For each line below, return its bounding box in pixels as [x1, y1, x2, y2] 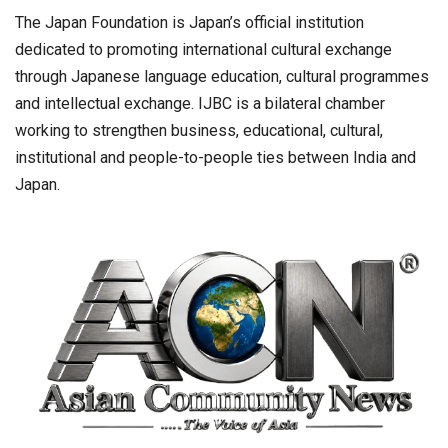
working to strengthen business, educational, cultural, [15, 121, 383, 141]
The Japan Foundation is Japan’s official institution [15, 13, 364, 33]
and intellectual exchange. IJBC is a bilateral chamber [15, 94, 385, 114]
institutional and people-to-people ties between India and [15, 148, 416, 168]
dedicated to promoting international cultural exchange [15, 40, 392, 60]
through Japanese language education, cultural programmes [15, 67, 429, 87]
